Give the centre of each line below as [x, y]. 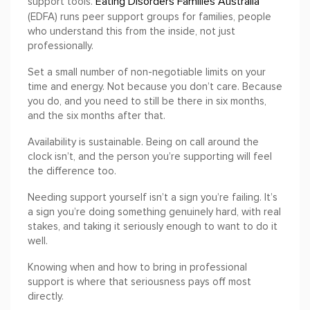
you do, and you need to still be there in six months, [147, 101]
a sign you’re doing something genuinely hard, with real [154, 212]
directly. [46, 297]
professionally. [61, 46]
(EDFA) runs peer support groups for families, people [149, 17]
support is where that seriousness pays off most [139, 282]
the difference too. [72, 171]
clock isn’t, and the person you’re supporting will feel [150, 157]
